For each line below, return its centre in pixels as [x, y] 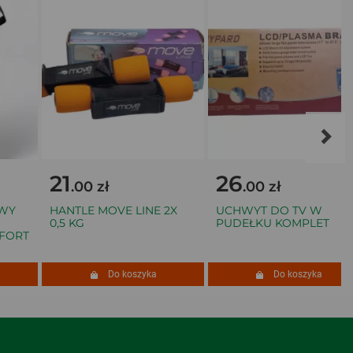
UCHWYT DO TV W [260, 210]
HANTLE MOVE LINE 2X [104, 210]
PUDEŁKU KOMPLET [264, 223]
